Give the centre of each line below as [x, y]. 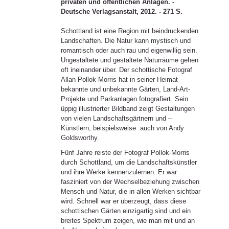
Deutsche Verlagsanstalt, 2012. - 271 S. [121, 11]
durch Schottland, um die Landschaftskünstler [129, 162]
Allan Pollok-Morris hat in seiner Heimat [119, 79]
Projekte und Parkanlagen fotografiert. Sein [124, 99]
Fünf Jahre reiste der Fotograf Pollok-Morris [125, 152]
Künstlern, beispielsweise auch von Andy [122, 128]
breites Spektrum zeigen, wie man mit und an [128, 220]
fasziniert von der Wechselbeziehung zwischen [130, 181]
